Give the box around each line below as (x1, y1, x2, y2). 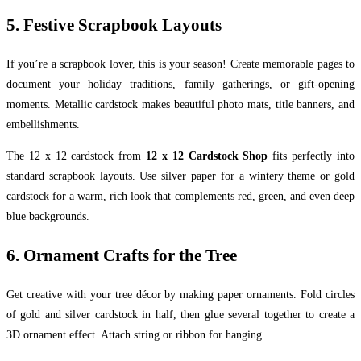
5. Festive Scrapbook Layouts (6, 15, 222, 35)
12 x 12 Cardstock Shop (146, 150, 268, 163)
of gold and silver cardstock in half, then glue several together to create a (6, 309, 355, 322)
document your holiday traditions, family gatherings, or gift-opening (6, 78, 355, 91)
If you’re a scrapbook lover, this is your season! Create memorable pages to (6, 58, 355, 71)
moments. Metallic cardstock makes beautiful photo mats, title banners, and (6, 98, 355, 111)
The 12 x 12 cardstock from (6, 150, 147, 163)
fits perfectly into (268, 150, 355, 163)
